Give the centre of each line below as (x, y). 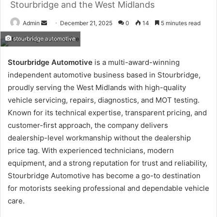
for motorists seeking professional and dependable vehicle (108, 188)
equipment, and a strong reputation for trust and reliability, (108, 163)
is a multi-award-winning (136, 62)
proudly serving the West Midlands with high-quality (97, 87)
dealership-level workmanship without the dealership (99, 138)
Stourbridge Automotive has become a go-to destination (104, 176)
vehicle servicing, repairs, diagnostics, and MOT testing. (104, 100)
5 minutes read (180, 23)
